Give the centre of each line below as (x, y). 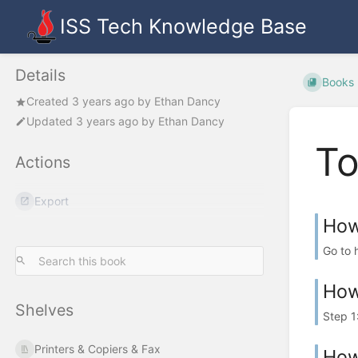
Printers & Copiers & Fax (98, 348)
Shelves (44, 310)
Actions (43, 162)
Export (52, 201)
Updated (51, 121)
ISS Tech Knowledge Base (183, 26)
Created (49, 101)
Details (40, 76)
